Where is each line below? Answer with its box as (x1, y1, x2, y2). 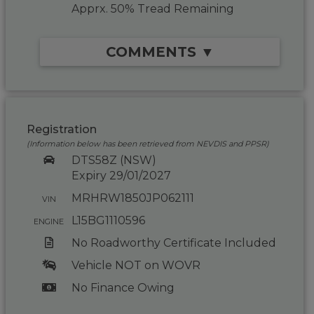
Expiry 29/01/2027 (71, 169, 171, 182)
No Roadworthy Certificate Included (71, 236, 276, 250)
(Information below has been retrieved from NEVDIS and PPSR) (27, 139, 270, 149)
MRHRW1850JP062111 (71, 191, 194, 205)
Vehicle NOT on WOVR (71, 259, 200, 272)
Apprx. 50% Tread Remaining (71, 2, 234, 15)
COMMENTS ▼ (105, 43, 214, 60)
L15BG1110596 (71, 214, 145, 227)
